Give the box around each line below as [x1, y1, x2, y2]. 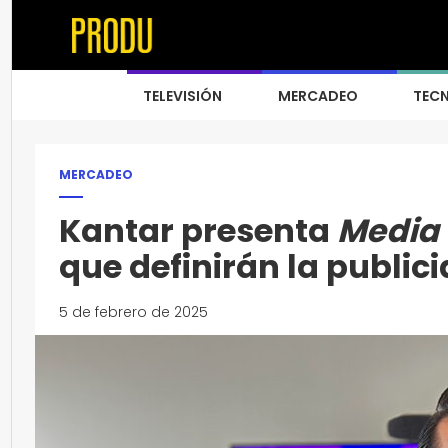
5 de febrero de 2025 [59, 302, 208, 322]
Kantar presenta [59, 208, 337, 253]
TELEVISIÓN [143, 86, 222, 106]
